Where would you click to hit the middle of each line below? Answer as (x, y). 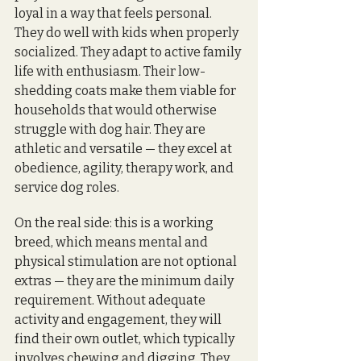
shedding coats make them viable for (127, 90)
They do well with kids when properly (128, 32)
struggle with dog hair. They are (111, 129)
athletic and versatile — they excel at (124, 148)
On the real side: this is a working (115, 222)
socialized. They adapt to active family (129, 52)
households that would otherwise (117, 110)
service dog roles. (67, 187)
